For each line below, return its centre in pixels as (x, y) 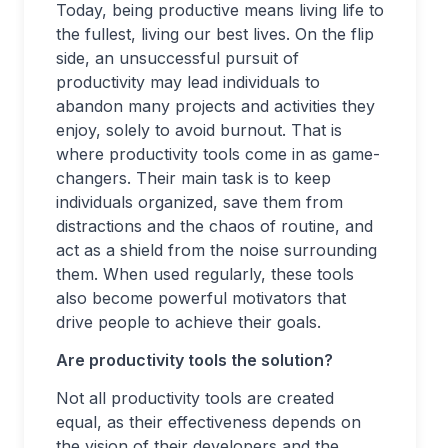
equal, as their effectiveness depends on (208, 422)
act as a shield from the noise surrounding (216, 250)
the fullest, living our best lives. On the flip (215, 34)
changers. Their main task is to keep (193, 178)
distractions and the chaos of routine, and (214, 226)
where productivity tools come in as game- (218, 154)
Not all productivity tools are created (195, 398)
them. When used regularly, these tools (205, 274)
